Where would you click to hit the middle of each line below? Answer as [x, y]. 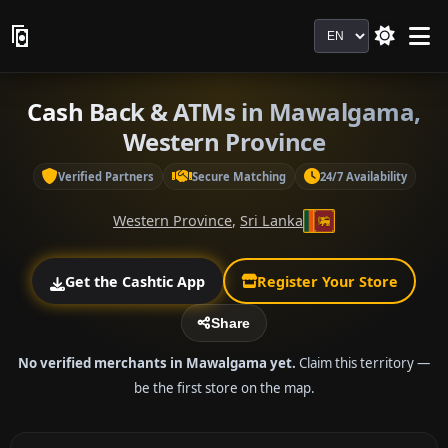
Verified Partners [105, 176]
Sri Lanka [271, 221]
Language [350, 30]
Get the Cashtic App [134, 281]
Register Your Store [327, 281]
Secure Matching [238, 176]
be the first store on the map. [224, 387]
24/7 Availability [363, 176]
